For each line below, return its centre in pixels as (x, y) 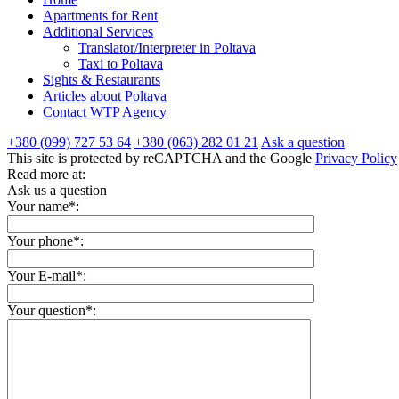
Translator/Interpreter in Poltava (167, 47)
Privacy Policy (356, 158)
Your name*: (43, 206)
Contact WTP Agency (105, 111)
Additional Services (98, 31)
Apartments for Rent (100, 15)
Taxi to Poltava (121, 63)
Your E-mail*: (47, 275)
